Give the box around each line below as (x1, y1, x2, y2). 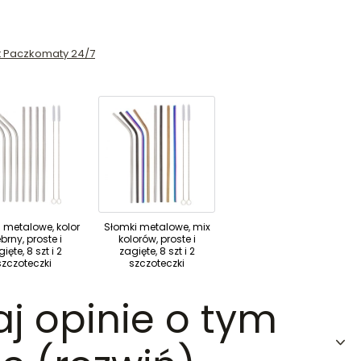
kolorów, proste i (118, 231, 196, 246)
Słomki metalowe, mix (103, 219, 210, 234)
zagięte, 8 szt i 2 (118, 243, 195, 258)
